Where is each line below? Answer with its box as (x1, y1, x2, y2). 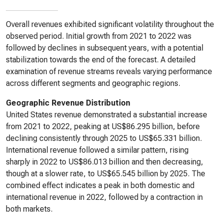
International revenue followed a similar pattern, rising (6, 145, 189, 155)
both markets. (6, 204, 53, 214)
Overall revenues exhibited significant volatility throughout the (6, 20, 214, 29)
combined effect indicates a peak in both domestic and (6, 181, 194, 190)
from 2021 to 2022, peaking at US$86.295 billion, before (6, 122, 200, 131)
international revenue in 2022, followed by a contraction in (6, 192, 203, 202)
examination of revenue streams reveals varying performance (6, 67, 212, 76)
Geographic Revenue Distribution (6, 98, 130, 108)
